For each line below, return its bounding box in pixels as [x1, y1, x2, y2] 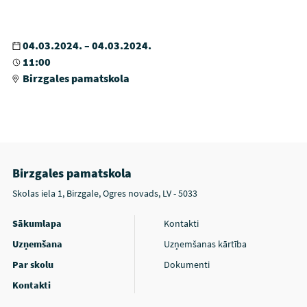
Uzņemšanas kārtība [164, 238, 247, 251]
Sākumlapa [12, 217, 62, 230]
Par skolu [12, 258, 53, 271]
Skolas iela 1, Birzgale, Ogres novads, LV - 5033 [12, 187, 197, 200]
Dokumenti [164, 258, 210, 271]
